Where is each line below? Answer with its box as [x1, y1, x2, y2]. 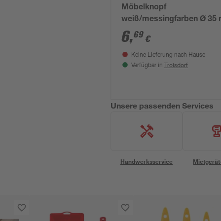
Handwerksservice [120, 157, 173, 165]
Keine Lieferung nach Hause [131, 52, 205, 58]
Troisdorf [164, 61, 188, 69]
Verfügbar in [131, 63, 164, 69]
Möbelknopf [121, 4, 167, 12]
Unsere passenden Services [110, 101, 214, 110]
